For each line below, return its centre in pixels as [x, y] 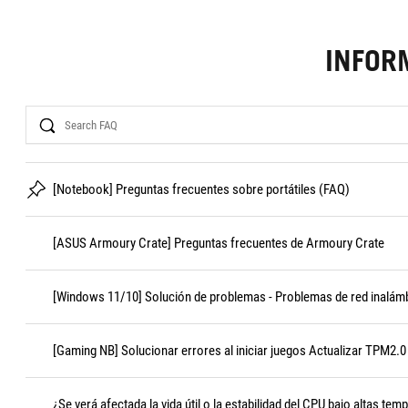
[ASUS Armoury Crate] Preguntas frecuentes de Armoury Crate [219, 243]
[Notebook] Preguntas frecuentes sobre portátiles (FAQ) [201, 189]
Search [45, 112]
